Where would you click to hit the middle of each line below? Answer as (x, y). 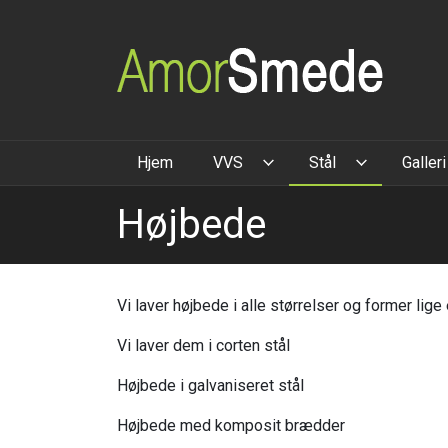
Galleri (424, 162)
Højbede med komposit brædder (231, 425)
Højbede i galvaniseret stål (210, 385)
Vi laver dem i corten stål (203, 345)
